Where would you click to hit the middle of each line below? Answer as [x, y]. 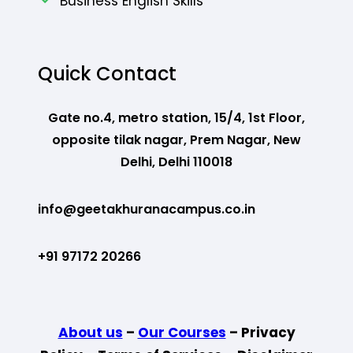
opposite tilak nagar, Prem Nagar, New [176, 139]
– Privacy [260, 332]
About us [90, 332]
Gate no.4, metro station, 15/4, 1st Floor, [176, 117]
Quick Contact [107, 73]
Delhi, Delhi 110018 [176, 162]
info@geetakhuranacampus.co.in [147, 209]
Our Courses [182, 332]
